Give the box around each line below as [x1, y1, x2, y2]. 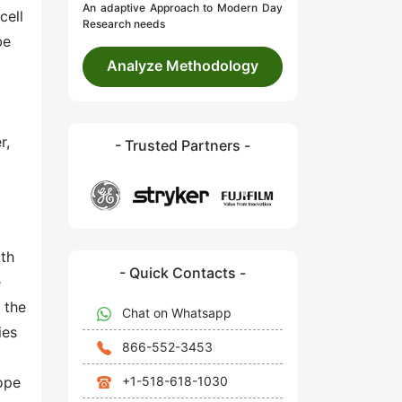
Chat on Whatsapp [122, 304, 232, 320]
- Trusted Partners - [115, 136, 250, 155]
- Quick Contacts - [119, 263, 246, 282]
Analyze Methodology [107, 57, 258, 75]
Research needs [83, 17, 165, 31]
